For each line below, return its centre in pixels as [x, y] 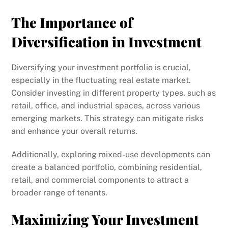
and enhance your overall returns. [75, 131]
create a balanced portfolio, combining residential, [107, 167]
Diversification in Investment [107, 41]
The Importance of [72, 22]
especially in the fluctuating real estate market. [101, 80]
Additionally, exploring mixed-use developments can [111, 154]
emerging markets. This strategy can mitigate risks [108, 118]
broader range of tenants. [60, 192]
